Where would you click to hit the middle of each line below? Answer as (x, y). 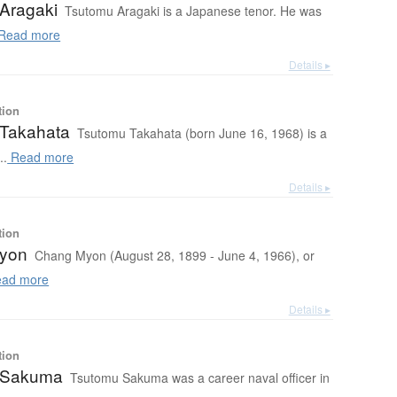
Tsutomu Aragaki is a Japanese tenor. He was (194, 11)
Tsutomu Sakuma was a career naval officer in (200, 378)
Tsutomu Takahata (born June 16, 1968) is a (202, 133)
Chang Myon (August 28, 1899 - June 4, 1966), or (175, 256)
